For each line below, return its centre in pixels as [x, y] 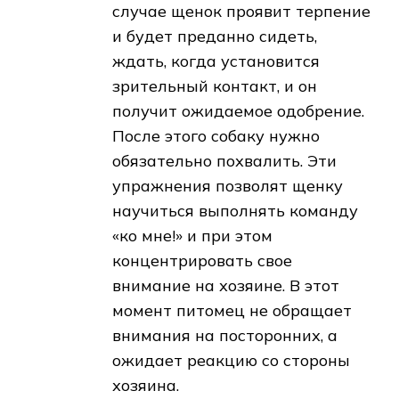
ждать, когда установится [216, 61]
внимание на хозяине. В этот [226, 286]
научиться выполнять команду [235, 211]
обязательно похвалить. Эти [224, 161]
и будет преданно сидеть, [215, 37]
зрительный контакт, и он [215, 86]
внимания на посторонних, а [225, 336]
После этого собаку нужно [216, 136]
